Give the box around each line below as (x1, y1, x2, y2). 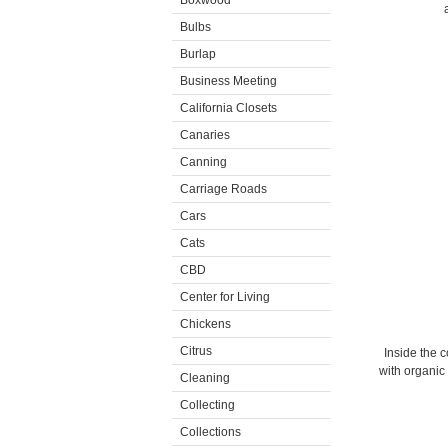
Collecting (180, 398, 235, 412)
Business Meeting (180, 74, 277, 88)
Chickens (180, 317, 231, 331)
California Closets (180, 101, 277, 115)
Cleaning (180, 371, 230, 385)
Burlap (180, 47, 216, 61)
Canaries (180, 128, 230, 142)
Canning (180, 155, 227, 169)
